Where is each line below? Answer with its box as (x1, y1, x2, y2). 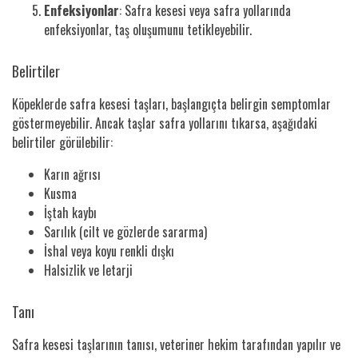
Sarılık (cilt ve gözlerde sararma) (44, 221, 207, 241)
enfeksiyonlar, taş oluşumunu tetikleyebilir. (44, 19, 252, 39)
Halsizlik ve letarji (44, 260, 133, 280)
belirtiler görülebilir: (12, 132, 113, 152)
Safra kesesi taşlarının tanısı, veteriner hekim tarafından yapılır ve (12, 334, 340, 354)
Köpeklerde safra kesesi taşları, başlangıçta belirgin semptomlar (12, 93, 331, 113)
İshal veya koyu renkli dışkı (44, 241, 174, 261)
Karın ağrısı (44, 164, 101, 184)
